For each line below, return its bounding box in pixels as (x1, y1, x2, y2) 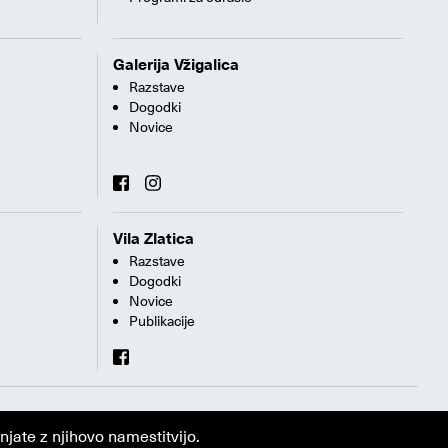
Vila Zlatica (113, 229, 194, 250)
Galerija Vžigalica (113, 55, 239, 76)
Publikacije (129, 312, 195, 331)
